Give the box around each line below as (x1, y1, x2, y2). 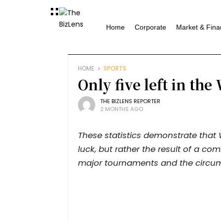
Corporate (135, 23, 166, 31)
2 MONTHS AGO (100, 105, 143, 113)
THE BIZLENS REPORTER (100, 97, 160, 105)
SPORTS (104, 65, 126, 73)
